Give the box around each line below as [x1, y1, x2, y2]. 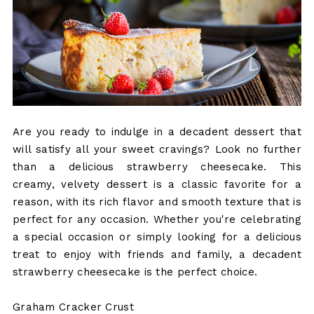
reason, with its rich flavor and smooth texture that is [12, 196, 302, 209]
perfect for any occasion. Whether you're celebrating [12, 213, 302, 226]
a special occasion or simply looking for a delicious [12, 231, 302, 244]
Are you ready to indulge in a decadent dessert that [12, 125, 302, 139]
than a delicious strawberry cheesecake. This [12, 161, 302, 174]
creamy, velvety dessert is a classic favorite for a [12, 178, 302, 191]
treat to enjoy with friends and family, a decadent [12, 248, 302, 261]
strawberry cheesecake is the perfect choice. [12, 266, 258, 279]
